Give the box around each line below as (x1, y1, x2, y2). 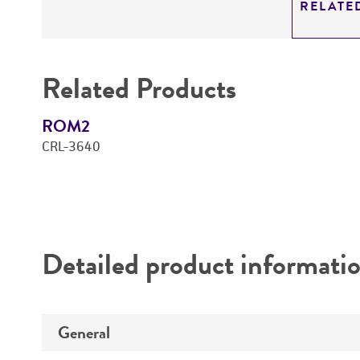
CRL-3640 (41, 137, 100, 155)
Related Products (42, 67, 236, 109)
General (58, 320, 110, 345)
